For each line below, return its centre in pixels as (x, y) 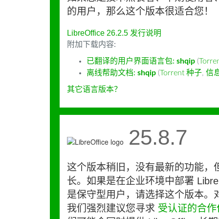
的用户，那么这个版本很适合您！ (140, 11)
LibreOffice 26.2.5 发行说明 (114, 33)
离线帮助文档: (112, 73)
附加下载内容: (91, 44)
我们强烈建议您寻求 (112, 208)
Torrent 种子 (181, 73)
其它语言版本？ (94, 89)
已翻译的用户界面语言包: (131, 61)
